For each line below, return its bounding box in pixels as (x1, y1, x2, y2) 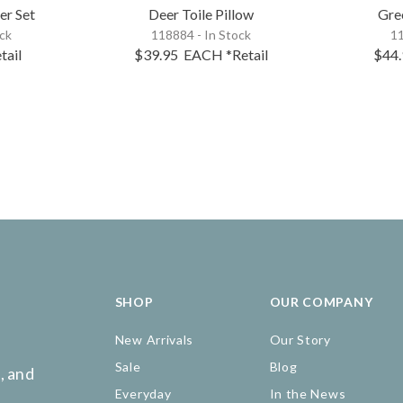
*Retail (226, 45, 269, 63)
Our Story (269, 332, 331, 348)
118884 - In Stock (151, 26, 252, 42)
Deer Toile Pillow (148, 4, 255, 22)
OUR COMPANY (269, 294, 373, 310)
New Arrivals (114, 332, 194, 348)
